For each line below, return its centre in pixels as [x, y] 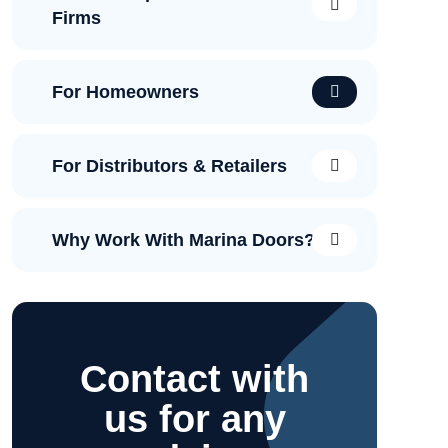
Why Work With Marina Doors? [183, 240]
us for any [194, 419]
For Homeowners [125, 92]
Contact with [194, 379]
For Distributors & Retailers [169, 166]
